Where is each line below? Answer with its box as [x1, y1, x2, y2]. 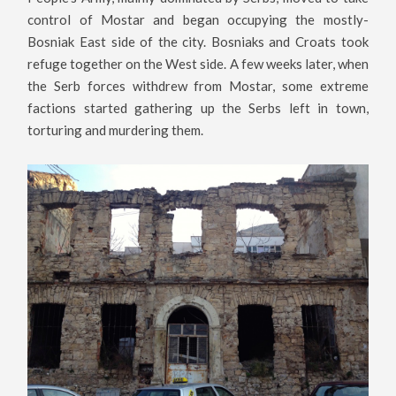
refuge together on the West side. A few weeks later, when [27, 56, 369, 72]
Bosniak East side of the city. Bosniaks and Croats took [27, 34, 369, 50]
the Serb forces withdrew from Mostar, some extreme [27, 78, 369, 95]
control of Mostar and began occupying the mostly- [27, 11, 369, 28]
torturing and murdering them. [27, 122, 204, 139]
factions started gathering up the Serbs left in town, [27, 100, 369, 117]
